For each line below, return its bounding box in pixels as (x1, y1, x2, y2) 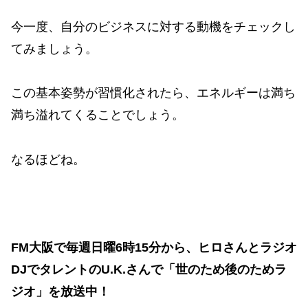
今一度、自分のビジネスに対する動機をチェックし (11, 19, 296, 34)
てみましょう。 (11, 41, 98, 56)
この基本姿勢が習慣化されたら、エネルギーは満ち (11, 86, 296, 100)
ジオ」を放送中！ (11, 285, 110, 299)
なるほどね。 (11, 152, 85, 166)
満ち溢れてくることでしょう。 (11, 108, 184, 122)
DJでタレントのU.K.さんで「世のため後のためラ (11, 263, 287, 277)
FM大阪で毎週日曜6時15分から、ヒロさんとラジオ (11, 241, 297, 255)
